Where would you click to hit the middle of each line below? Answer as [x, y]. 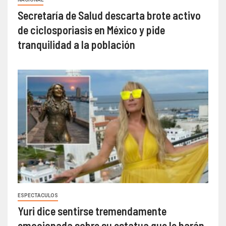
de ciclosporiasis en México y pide [91, 30]
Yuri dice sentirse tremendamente [92, 211]
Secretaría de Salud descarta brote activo [109, 15]
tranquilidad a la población [76, 44]
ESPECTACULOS [38, 195]
